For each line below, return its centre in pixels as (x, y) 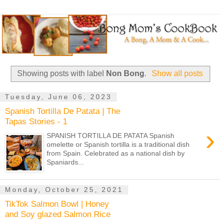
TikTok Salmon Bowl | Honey (57, 204)
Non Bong (125, 73)
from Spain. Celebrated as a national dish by (116, 153)
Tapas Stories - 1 (36, 122)
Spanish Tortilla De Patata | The (63, 111)
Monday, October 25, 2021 (64, 190)
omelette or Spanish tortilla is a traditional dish (118, 144)
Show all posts (177, 73)
